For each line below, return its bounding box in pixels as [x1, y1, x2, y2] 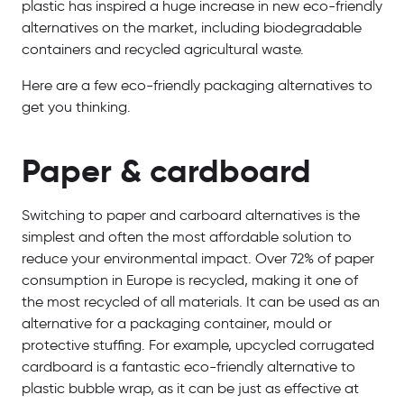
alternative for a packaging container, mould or [22, 317, 332, 332]
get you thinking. [22, 100, 131, 115]
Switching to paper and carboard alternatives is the [22, 208, 360, 224]
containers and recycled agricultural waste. [22, 42, 304, 58]
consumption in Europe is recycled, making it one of [22, 273, 358, 289]
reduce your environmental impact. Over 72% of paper [22, 252, 374, 267]
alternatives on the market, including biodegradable [22, 21, 362, 36]
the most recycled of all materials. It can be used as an [22, 295, 380, 310]
